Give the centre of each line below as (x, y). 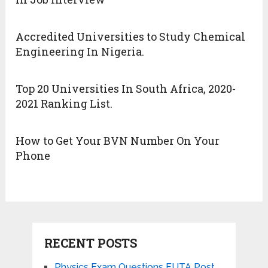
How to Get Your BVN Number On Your (118, 141)
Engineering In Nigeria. (80, 52)
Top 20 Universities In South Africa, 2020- (126, 89)
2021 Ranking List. (64, 104)
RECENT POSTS (90, 243)
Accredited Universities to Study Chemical (131, 37)
